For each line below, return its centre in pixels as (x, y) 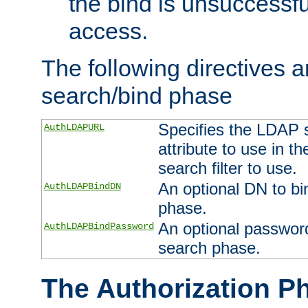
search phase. (209, 247)
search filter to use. (227, 168)
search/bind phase (137, 95)
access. (108, 31)
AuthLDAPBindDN (82, 186)
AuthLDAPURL (74, 127)
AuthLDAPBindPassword (99, 226)
